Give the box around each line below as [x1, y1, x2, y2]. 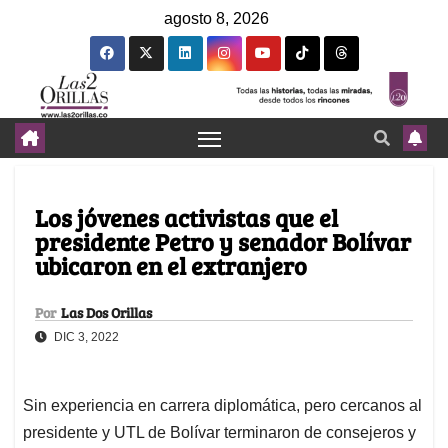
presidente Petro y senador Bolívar [35, 225, 411, 259]
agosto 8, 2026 [164, 10, 269, 27]
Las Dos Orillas [61, 303, 152, 323]
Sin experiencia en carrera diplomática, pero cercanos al [23, 397, 422, 415]
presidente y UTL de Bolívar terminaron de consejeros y [23, 424, 416, 442]
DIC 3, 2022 [51, 330, 119, 345]
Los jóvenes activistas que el [35, 201, 338, 235]
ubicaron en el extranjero [35, 249, 307, 283]
